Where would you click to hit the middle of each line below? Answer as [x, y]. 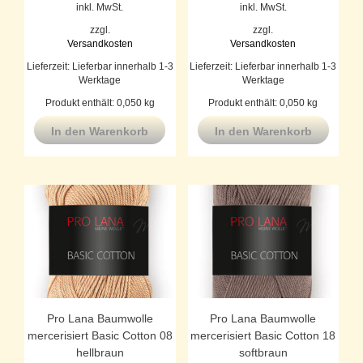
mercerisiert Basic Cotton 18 [263, 336]
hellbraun [100, 353]
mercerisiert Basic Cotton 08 [100, 336]
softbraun [263, 353]
